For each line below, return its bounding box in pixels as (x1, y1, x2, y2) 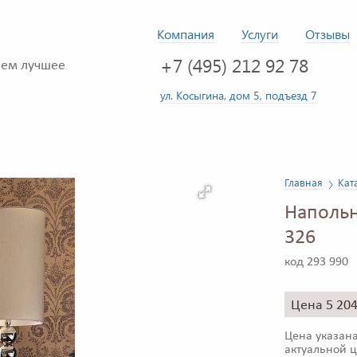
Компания (157, 25, 214, 42)
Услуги (241, 25, 278, 42)
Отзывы (305, 25, 350, 42)
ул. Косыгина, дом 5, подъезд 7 (160, 87, 317, 103)
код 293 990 (284, 256, 348, 269)
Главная (284, 175, 323, 190)
